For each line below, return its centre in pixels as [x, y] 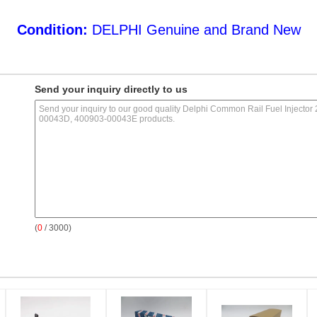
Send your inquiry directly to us [111, 89]
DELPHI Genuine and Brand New [194, 30]
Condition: [52, 30]
